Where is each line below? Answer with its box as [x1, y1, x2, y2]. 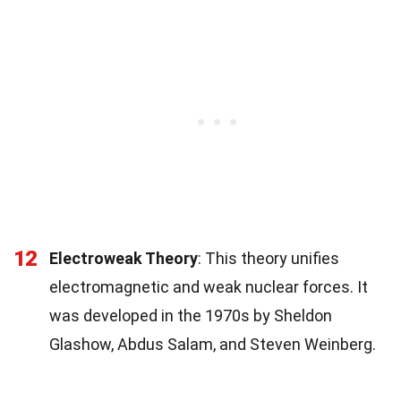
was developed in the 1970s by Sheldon [49, 305, 332, 325]
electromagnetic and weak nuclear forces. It [49, 277, 368, 296]
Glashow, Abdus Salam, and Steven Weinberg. [49, 334, 376, 354]
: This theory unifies [198, 248, 339, 268]
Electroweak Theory [49, 248, 198, 268]
